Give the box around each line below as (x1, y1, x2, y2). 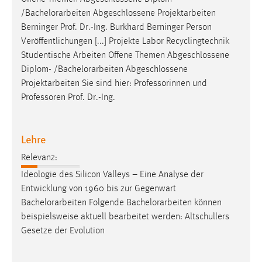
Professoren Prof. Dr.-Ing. (21, 92, 115, 102)
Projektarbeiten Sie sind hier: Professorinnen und (21, 78, 207, 88)
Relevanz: (21, 153, 57, 163)
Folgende (87, 198, 126, 208)
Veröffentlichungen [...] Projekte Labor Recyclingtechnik (21, 36, 229, 46)
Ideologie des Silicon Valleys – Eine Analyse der (21, 170, 204, 180)
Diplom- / (21, 64, 58, 74)
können (192, 198, 222, 208)
